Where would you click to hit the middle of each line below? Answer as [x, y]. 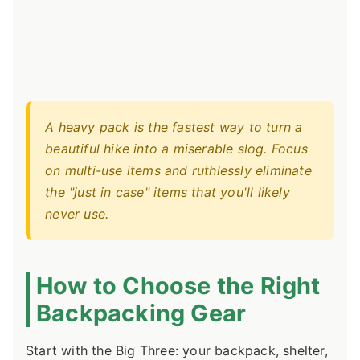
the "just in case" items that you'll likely [168, 192]
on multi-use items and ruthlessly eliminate [178, 170]
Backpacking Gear [141, 313]
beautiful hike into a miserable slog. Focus [176, 148]
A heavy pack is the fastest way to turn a [174, 127]
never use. [77, 213]
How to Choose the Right [178, 286]
